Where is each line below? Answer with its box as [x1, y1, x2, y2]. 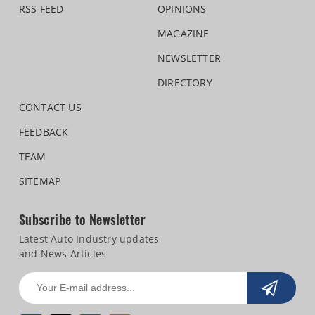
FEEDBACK [18, 124, 69, 139]
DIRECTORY [157, 75, 212, 89]
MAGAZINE [157, 26, 210, 40]
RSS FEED [18, 1, 64, 15]
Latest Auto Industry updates [18, 231, 160, 245]
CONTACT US [18, 100, 82, 114]
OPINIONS [157, 1, 207, 15]
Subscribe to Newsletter [18, 211, 146, 229]
